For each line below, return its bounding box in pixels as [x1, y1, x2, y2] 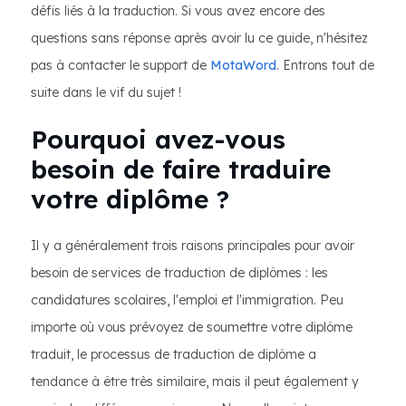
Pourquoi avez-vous [31, 123, 285, 155]
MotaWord [210, 57, 276, 73]
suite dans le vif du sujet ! [31, 84, 181, 101]
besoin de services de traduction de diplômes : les [31, 265, 328, 281]
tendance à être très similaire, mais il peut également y [31, 373, 359, 390]
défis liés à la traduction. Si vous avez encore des [31, 3, 325, 19]
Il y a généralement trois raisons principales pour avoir [31, 237, 354, 254]
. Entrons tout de [276, 57, 374, 73]
